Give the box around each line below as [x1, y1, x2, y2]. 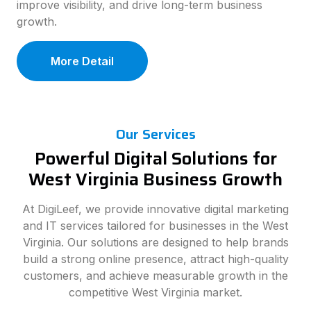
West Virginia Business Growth [28, 165, 283, 193]
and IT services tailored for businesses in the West [23, 219, 288, 233]
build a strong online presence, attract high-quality [22, 252, 289, 266]
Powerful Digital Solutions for [34, 144, 277, 172]
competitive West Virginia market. [69, 285, 242, 299]
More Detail [51, 54, 114, 68]
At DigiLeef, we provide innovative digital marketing [22, 202, 289, 216]
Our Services [115, 123, 196, 145]
